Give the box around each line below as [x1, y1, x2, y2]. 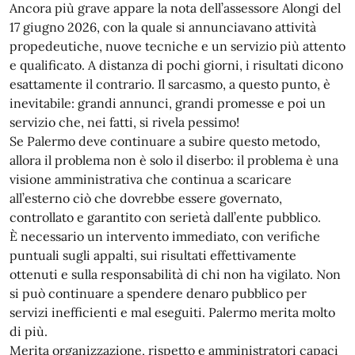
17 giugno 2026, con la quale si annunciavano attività [10, 19, 316, 35]
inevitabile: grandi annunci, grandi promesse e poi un [10, 95, 326, 111]
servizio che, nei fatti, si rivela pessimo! [10, 114, 239, 130]
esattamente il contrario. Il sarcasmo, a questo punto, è [10, 76, 330, 92]
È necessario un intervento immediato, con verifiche [10, 228, 320, 244]
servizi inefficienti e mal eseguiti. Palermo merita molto [10, 304, 335, 320]
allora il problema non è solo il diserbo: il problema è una [10, 152, 338, 168]
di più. [10, 323, 48, 339]
